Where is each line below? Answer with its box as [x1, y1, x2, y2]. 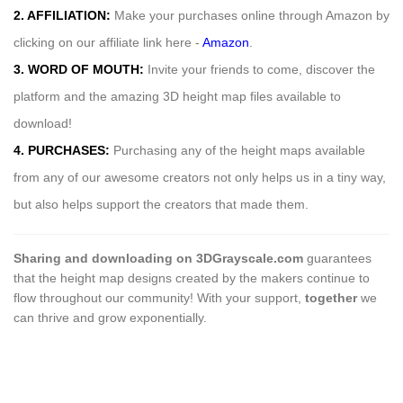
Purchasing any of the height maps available [110, 143, 365, 158]
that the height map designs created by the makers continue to [13, 271, 370, 286]
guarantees [303, 251, 372, 266]
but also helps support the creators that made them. [13, 197, 309, 212]
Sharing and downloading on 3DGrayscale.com [13, 251, 303, 266]
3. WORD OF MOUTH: [13, 62, 144, 77]
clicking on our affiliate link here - [13, 35, 202, 50]
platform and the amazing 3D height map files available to [13, 89, 341, 104]
